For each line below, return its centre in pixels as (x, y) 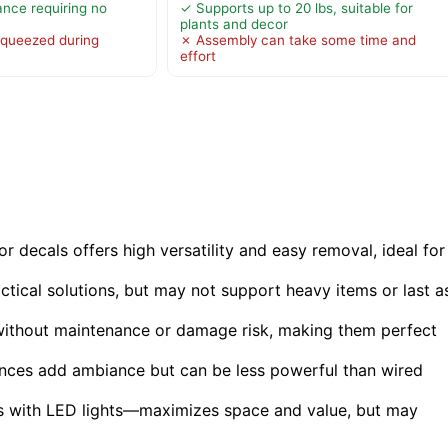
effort (197, 56)
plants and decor (233, 24)
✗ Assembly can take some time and (297, 40)
